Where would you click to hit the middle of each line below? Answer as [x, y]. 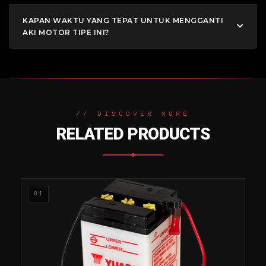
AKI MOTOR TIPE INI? [66, 32]
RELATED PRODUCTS [133, 134]
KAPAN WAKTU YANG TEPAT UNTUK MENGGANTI [123, 20]
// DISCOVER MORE [133, 114]
